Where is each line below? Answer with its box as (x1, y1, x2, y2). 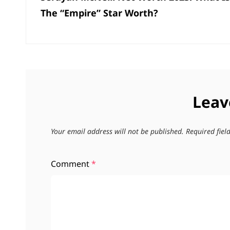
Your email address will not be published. (51, 126, 184, 136)
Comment (51, 158, 91, 169)
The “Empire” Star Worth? (41, 6, 158, 19)
